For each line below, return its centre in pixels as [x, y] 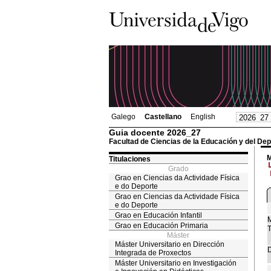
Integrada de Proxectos [153, 253]
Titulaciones [129, 159]
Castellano [163, 117]
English [203, 117]
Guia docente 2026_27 [155, 132]
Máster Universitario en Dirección [169, 244]
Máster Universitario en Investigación [175, 263]
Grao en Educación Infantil [158, 215]
